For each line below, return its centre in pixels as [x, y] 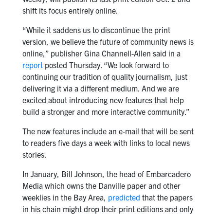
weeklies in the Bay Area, [65, 197]
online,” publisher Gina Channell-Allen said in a [101, 53]
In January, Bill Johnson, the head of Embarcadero [106, 174]
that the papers [166, 197]
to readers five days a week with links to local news [106, 143]
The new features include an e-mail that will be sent [108, 131]
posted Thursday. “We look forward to [106, 65]
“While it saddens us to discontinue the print [96, 30]
